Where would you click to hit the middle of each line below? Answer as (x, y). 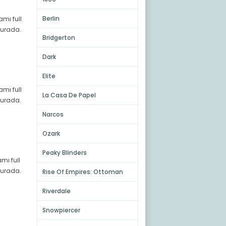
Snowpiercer (61, 210)
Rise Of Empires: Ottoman (82, 172)
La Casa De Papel (69, 95)
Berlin (51, 18)
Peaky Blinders (64, 153)
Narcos (53, 114)
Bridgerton (59, 38)
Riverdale (56, 191)
